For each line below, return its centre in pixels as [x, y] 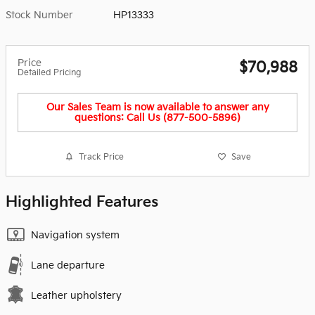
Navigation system [75, 236]
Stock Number [39, 15]
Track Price [101, 157]
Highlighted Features [82, 202]
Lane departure [68, 266]
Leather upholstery [76, 296]
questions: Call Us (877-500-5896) [157, 117]
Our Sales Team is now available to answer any [157, 107]
